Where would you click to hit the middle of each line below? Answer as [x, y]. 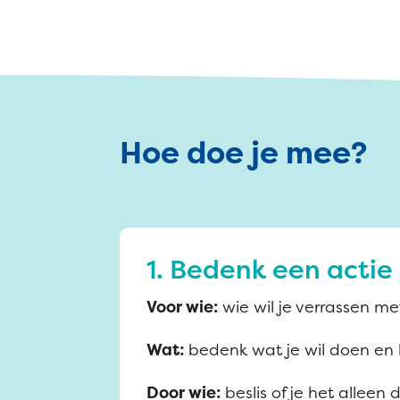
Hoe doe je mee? [244, 153]
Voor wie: [185, 306]
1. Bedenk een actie [270, 269]
